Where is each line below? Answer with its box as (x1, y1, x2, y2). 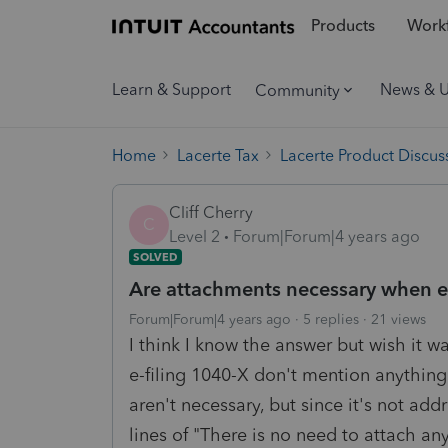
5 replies (303, 310, 359, 328)
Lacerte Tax (177, 145, 259, 165)
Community (255, 80, 340, 100)
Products (310, 16, 375, 36)
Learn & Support (112, 80, 231, 99)
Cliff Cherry (169, 202, 253, 222)
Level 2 (169, 226, 220, 246)
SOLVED (133, 249, 178, 264)
